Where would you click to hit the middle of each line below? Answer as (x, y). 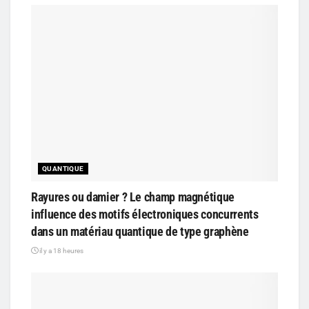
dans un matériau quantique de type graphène (140, 231)
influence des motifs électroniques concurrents (145, 214)
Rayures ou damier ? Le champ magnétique (133, 197)
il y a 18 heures (61, 250)
